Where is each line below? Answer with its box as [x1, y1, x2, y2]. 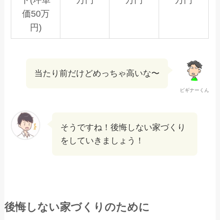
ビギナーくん [179, 87, 209, 93]
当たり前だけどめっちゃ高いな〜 [34, 68, 160, 78]
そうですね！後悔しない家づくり [60, 122, 186, 132]
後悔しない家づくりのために [4, 201, 150, 213]
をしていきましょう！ [60, 136, 144, 145]
